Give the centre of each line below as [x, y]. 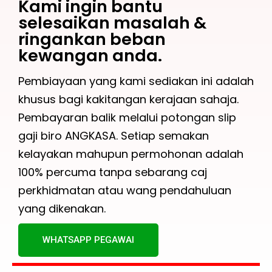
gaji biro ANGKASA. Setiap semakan [114, 135]
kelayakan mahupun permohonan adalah [131, 154]
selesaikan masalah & [112, 23]
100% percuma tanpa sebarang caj [113, 172]
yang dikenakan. [62, 208]
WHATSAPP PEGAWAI [88, 240]
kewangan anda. [90, 56]
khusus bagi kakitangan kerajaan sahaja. [128, 99]
